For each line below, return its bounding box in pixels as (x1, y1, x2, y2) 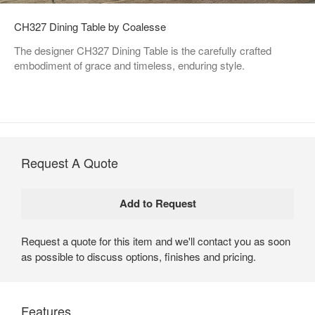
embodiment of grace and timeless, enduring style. (14, 57, 245, 72)
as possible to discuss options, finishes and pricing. (21, 248, 256, 264)
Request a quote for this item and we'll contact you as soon (21, 233, 290, 248)
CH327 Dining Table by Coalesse (14, 18, 166, 34)
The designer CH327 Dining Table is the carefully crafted (14, 42, 271, 58)
